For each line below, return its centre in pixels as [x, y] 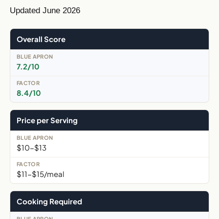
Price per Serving [47, 120]
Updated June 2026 [45, 10]
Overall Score [41, 39]
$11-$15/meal [40, 174]
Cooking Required [49, 201]
